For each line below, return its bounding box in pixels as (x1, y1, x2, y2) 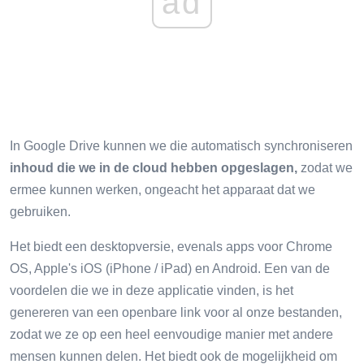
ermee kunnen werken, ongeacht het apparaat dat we (10, 182, 315, 197)
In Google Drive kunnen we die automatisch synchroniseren (10, 138, 353, 153)
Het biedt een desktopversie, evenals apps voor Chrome (10, 239, 332, 253)
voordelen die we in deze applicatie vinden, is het (10, 283, 293, 297)
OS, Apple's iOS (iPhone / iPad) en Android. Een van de (10, 261, 330, 275)
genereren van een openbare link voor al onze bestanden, (10, 305, 342, 319)
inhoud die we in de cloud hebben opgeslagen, (10, 160, 297, 175)
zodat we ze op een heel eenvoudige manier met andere (10, 327, 333, 341)
